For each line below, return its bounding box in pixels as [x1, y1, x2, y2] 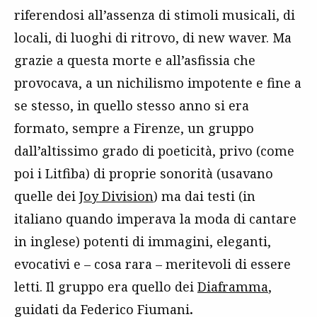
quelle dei [14, 187, 79, 204]
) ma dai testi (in [154, 187, 255, 204]
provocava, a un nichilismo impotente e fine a [14, 74, 301, 91]
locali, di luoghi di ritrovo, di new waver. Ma [14, 28, 292, 46]
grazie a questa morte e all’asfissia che [14, 51, 255, 69]
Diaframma [197, 277, 268, 295]
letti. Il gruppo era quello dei [14, 277, 197, 295]
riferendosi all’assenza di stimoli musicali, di [14, 6, 295, 23]
